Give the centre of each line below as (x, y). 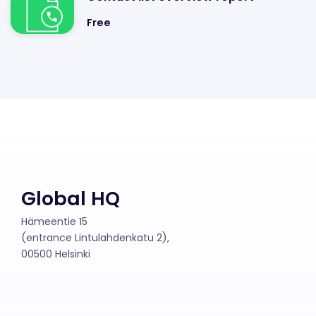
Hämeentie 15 (54, 221)
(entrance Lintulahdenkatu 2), (95, 238)
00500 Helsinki (56, 254)
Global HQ (71, 199)
